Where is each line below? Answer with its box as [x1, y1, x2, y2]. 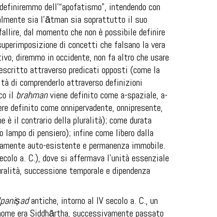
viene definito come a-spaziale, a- [47, 89, 168, 101]
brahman [16, 89, 47, 101]
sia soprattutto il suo [68, 13, 147, 26]
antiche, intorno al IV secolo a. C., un [31, 194, 158, 207]
